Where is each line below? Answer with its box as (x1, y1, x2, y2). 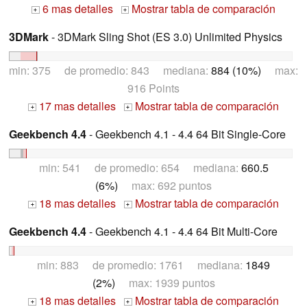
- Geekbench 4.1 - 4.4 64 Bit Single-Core (86, 126, 286, 143)
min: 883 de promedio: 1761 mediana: (37, 256, 245, 273)
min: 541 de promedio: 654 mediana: (38, 159, 241, 175)
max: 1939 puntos (114, 274, 215, 291)
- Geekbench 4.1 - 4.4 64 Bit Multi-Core (86, 223, 278, 239)
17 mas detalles (36, 98, 116, 114)
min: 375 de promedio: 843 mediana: (9, 62, 211, 79)
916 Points (127, 80, 180, 97)
